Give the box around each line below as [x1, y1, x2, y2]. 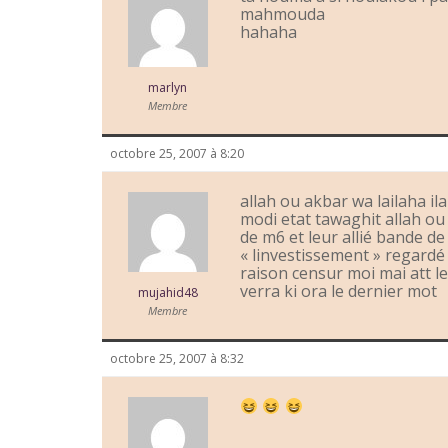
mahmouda [240, 3, 325, 26]
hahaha [240, 21, 297, 44]
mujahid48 [137, 284, 198, 302]
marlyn [148, 79, 187, 97]
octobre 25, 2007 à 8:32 [110, 350, 244, 368]
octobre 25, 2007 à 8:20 [110, 145, 244, 163]
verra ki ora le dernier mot [240, 280, 437, 303]
